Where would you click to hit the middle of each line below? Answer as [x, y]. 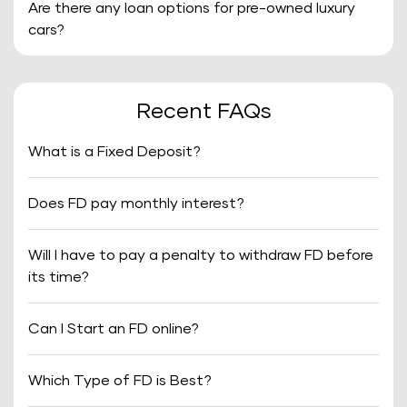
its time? [59, 277]
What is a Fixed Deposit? [114, 152]
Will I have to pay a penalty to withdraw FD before [201, 255]
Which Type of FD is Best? [120, 381]
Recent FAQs [203, 112]
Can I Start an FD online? [114, 329]
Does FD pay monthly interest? [136, 203]
